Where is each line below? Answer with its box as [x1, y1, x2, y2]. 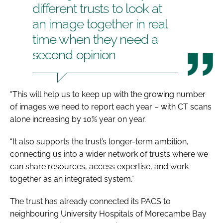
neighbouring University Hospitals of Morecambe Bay [10, 209, 207, 219]
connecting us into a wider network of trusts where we [10, 149, 208, 159]
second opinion [32, 47, 116, 62]
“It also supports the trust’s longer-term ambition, [10, 136, 189, 146]
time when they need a [32, 31, 158, 47]
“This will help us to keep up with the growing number [10, 89, 206, 99]
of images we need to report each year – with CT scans [10, 102, 212, 111]
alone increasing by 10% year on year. [10, 114, 146, 124]
